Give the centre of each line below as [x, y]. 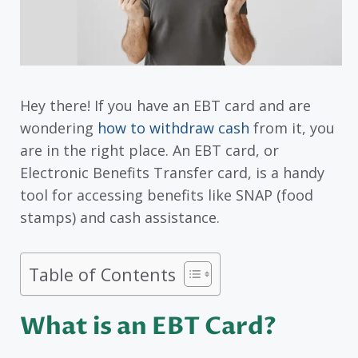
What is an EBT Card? [148, 327]
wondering [59, 127]
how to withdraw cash [173, 127]
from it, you [292, 127]
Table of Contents [102, 274]
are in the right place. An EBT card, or [149, 150]
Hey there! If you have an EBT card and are [165, 105]
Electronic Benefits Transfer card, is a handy [172, 172]
